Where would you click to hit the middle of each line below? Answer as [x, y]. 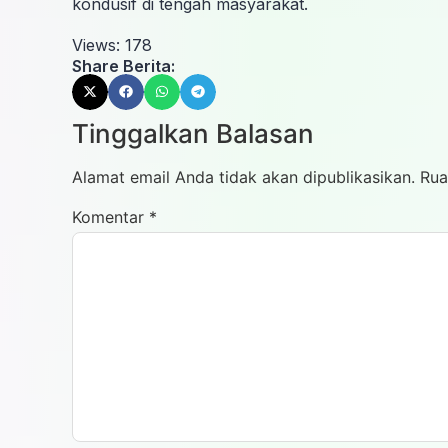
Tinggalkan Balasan [193, 133]
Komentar [110, 216]
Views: [96, 44]
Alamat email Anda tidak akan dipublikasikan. [243, 176]
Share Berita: [123, 65]
